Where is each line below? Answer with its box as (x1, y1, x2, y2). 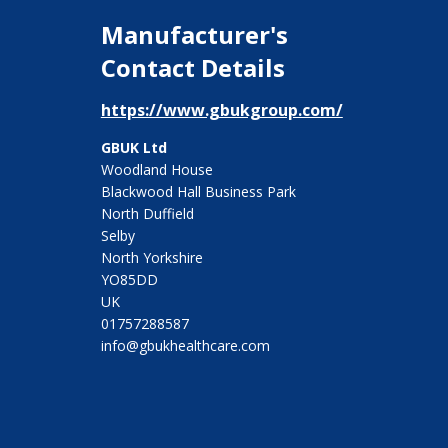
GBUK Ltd (100, 138, 167, 158)
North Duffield (100, 204, 194, 224)
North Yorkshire (100, 248, 203, 268)
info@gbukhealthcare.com (100, 336, 270, 356)
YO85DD (100, 270, 158, 290)
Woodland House (100, 160, 213, 180)
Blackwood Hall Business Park (100, 182, 296, 202)
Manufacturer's (100, 18, 288, 52)
